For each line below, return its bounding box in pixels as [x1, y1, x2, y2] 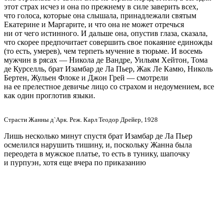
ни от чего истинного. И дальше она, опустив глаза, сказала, [4, 29, 208, 37]
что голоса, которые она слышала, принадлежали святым [4, 11, 196, 20]
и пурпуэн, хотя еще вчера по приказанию [4, 158, 146, 167]
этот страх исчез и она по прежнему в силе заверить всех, [4, 2, 198, 11]
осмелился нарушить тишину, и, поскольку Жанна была [4, 140, 192, 149]
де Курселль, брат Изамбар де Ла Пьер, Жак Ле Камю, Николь [4, 64, 213, 73]
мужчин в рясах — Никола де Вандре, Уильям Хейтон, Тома [4, 55, 208, 64]
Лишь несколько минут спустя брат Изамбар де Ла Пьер [4, 131, 192, 140]
